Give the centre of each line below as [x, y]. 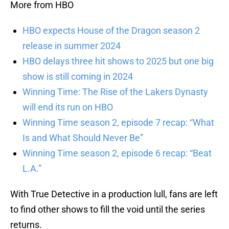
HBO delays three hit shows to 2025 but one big [118, 61]
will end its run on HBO [68, 107]
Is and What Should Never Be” [83, 138]
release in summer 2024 [72, 46]
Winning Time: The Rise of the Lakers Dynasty [115, 92]
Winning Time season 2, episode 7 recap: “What [118, 123]
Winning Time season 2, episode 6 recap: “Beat [117, 153]
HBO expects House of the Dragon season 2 [111, 31]
